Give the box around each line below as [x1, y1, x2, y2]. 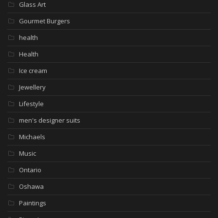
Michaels [19, 132, 45, 142]
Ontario [19, 165, 41, 175]
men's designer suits [19, 116, 80, 125]
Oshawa [19, 182, 44, 191]
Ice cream [19, 66, 47, 75]
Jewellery [19, 83, 46, 92]
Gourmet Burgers [19, 17, 70, 26]
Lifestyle [19, 99, 44, 109]
